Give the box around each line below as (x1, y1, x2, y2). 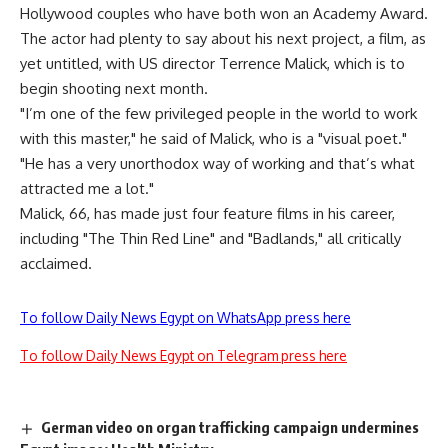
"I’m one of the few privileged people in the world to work (20, 104, 417, 123)
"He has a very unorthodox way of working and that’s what (20, 154, 415, 173)
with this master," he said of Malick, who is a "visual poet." (20, 129, 407, 148)
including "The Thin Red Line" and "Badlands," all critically (20, 229, 401, 248)
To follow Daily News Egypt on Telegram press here (20, 347, 347, 364)
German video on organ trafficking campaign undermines (41, 418, 420, 436)
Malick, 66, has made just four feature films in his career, (20, 204, 395, 223)
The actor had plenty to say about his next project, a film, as (20, 29, 426, 48)
